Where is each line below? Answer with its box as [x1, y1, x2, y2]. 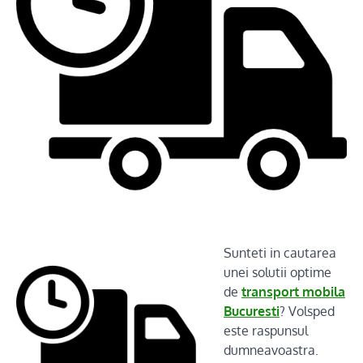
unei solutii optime [224, 264, 331, 280]
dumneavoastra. [224, 342, 318, 358]
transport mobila [241, 284, 345, 300]
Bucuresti [224, 303, 280, 319]
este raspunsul [224, 322, 308, 339]
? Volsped [280, 303, 335, 319]
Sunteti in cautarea [224, 245, 336, 261]
